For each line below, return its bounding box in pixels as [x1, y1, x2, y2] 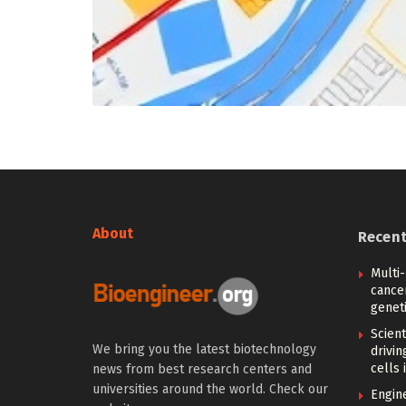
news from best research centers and [92, 361, 312, 377]
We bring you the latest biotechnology [92, 341, 316, 357]
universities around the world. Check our [92, 381, 328, 397]
